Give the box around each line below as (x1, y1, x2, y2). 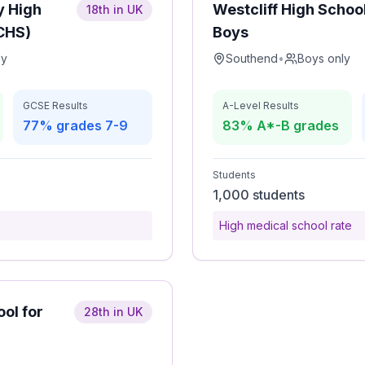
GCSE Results (23, 99, 88, 112)
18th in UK (86, 2, 143, 16)
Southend (226, 51, 278, 65)
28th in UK (84, 305, 143, 319)
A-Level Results (222, 99, 299, 112)
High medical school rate (219, 218, 352, 232)
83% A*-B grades (222, 117, 339, 134)
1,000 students (213, 187, 305, 203)
